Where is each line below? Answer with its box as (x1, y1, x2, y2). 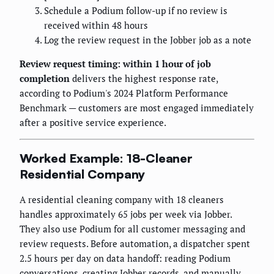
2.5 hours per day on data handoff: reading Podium (20, 252, 231, 265)
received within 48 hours (44, 19, 148, 32)
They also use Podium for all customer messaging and (20, 223, 245, 235)
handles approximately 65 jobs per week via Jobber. (20, 208, 232, 221)
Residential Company (20, 166, 146, 182)
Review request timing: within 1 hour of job (20, 57, 211, 70)
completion (20, 72, 70, 85)
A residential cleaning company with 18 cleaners (20, 193, 224, 206)
